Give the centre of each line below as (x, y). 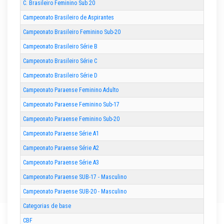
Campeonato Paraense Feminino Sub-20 (71, 119)
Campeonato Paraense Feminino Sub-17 (71, 105)
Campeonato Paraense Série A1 (61, 134)
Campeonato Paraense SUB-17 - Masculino (75, 177)
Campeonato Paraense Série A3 (61, 163)
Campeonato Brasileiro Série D (60, 76)
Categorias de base (47, 206)
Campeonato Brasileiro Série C (60, 61)
